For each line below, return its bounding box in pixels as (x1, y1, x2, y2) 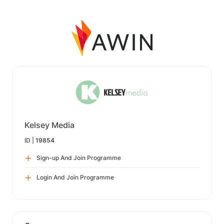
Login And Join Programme (36, 173, 114, 181)
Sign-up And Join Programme (36, 154, 121, 161)
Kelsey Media (24, 120, 74, 130)
